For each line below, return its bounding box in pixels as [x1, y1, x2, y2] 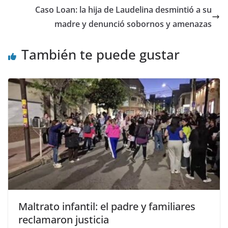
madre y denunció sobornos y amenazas [54, 18, 212, 30]
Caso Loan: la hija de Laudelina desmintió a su [35, 4, 212, 16]
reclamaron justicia [18, 212, 109, 226]
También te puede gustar [21, 45, 180, 64]
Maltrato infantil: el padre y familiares [18, 199, 195, 213]
